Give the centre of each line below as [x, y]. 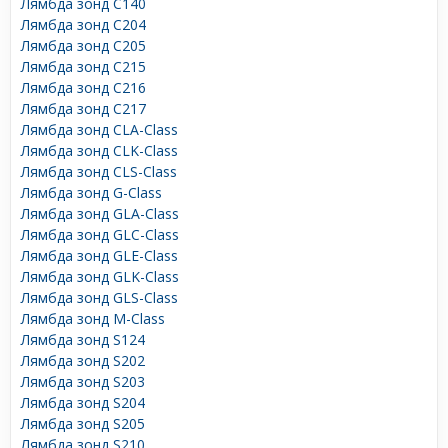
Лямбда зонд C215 [83, 66]
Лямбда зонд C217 [83, 108]
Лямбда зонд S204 [83, 402]
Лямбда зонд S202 [83, 360]
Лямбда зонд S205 [83, 423]
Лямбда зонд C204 [83, 24]
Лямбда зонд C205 [83, 45]
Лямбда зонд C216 [83, 87]
